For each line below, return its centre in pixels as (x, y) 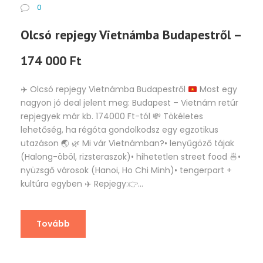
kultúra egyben (53, 184)
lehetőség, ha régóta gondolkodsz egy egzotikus (119, 130)
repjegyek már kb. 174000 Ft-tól (87, 117)
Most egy (217, 90)
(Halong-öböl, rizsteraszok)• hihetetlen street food (125, 157)
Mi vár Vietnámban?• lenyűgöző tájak (157, 144)
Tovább (53, 224)
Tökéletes (182, 117)
